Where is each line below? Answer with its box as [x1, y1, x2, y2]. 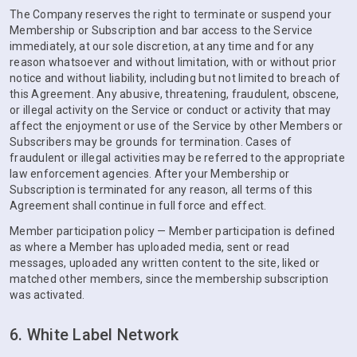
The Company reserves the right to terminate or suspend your [10, 8, 331, 21]
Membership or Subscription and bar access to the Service [10, 24, 312, 37]
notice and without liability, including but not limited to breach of [10, 72, 340, 84]
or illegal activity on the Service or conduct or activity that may [10, 104, 331, 116]
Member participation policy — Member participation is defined [10, 225, 335, 237]
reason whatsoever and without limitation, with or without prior [10, 56, 336, 69]
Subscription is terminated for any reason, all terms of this [10, 183, 312, 196]
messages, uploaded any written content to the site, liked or [10, 257, 320, 269]
